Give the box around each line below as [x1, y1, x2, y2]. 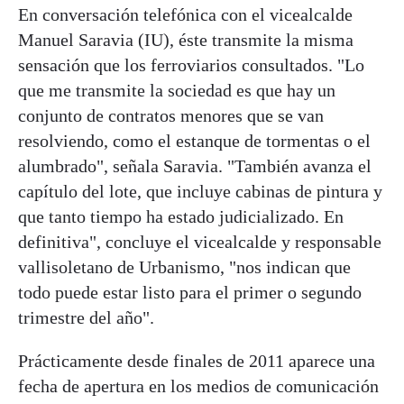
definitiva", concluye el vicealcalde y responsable [18, 232, 381, 252]
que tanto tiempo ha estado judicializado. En [18, 207, 344, 227]
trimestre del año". [18, 308, 154, 328]
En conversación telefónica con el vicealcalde [18, 5, 353, 25]
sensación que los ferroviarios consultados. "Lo [18, 55, 364, 76]
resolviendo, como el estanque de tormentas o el [18, 131, 371, 151]
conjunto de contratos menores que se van [18, 106, 324, 126]
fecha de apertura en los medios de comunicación [18, 376, 379, 397]
